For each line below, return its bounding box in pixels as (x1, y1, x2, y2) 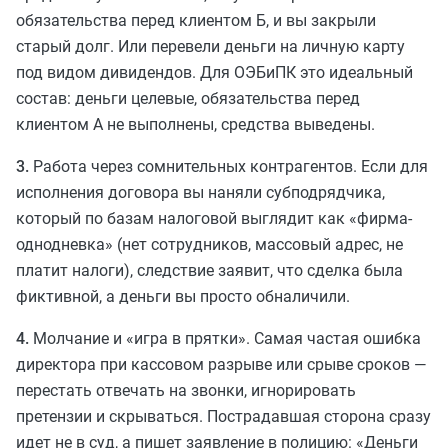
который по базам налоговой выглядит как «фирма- (16, 208, 412, 228)
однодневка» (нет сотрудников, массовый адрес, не (16, 234, 403, 254)
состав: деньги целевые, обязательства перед (16, 88, 360, 108)
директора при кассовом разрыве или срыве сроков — (16, 354, 427, 374)
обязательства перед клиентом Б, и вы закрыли (16, 10, 376, 30)
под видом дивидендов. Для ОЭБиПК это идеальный (16, 62, 413, 82)
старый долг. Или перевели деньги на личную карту (16, 36, 405, 56)
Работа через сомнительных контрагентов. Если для (29, 156, 428, 176)
